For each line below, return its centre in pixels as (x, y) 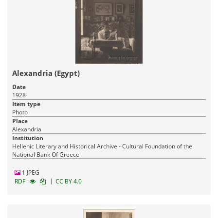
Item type (26, 104)
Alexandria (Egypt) (46, 73)
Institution (28, 138)
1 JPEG (30, 172)
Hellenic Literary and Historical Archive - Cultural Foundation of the (102, 146)
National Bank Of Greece (46, 154)
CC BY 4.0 (69, 181)
